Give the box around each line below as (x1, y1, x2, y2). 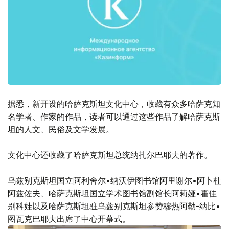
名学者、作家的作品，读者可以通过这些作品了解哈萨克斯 (8, 111, 220, 122)
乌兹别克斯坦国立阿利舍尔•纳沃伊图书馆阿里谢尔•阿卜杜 (8, 175, 221, 186)
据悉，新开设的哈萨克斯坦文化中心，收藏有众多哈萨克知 (8, 99, 220, 109)
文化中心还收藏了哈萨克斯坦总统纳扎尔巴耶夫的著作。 (8, 150, 212, 161)
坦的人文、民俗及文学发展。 (8, 124, 114, 135)
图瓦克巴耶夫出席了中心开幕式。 (8, 214, 130, 224)
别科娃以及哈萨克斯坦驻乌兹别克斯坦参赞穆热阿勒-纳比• (8, 201, 220, 212)
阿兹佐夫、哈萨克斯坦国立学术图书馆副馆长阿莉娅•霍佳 (8, 188, 217, 199)
